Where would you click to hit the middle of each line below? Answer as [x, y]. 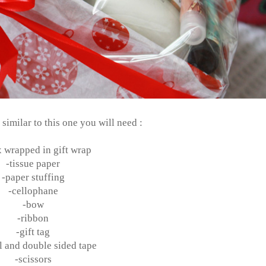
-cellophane [33, 191]
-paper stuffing [33, 177]
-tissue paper [33, 163]
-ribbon [33, 218]
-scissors [33, 259]
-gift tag [33, 232]
